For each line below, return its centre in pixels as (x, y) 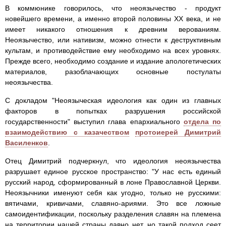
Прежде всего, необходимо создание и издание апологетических (113, 61)
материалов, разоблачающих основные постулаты (113, 72)
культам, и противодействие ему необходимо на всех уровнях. (113, 51)
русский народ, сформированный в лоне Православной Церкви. (113, 182)
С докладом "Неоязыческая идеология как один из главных (113, 101)
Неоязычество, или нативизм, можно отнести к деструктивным (113, 40)
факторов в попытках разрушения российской (113, 111)
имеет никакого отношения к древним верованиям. (113, 30)
